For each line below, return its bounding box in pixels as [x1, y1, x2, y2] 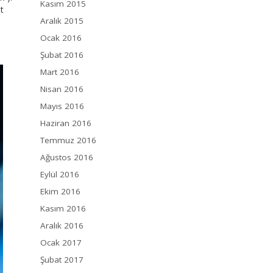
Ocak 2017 [40, 237, 82, 249]
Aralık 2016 [40, 220, 83, 232]
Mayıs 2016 [40, 101, 84, 112]
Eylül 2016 [40, 169, 79, 180]
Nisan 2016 [40, 83, 83, 95]
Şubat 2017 [40, 254, 83, 266]
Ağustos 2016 [40, 152, 93, 163]
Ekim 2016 [40, 186, 80, 197]
